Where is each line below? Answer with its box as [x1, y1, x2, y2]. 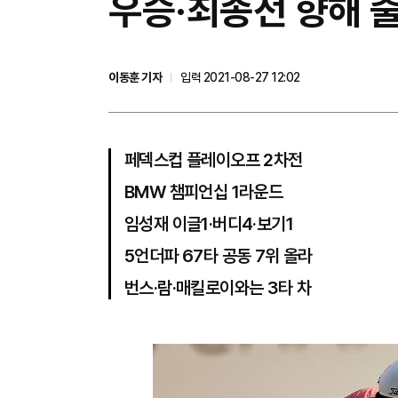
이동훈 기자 [108, 70, 162, 84]
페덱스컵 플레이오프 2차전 [124, 149, 303, 171]
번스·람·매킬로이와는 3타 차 [124, 277, 312, 298]
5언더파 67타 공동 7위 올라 [124, 245, 313, 267]
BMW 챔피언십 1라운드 [124, 181, 283, 203]
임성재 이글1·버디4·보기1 [124, 213, 293, 235]
